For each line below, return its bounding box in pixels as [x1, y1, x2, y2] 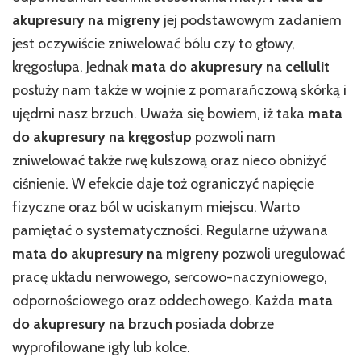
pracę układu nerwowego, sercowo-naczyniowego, [12, 268, 327, 286]
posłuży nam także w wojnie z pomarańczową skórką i [12, 81, 346, 99]
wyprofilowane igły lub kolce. [12, 338, 190, 356]
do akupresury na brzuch [12, 314, 172, 333]
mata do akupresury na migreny [12, 244, 219, 263]
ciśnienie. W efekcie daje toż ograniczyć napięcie [12, 174, 314, 193]
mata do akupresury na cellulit [131, 57, 330, 76]
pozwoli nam [192, 127, 276, 146]
